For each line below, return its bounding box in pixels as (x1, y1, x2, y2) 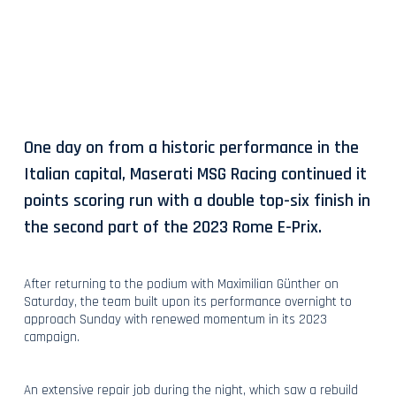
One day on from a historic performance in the (23, 135, 359, 159)
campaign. (23, 328, 80, 346)
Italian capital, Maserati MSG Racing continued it (23, 162, 367, 186)
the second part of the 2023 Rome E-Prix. (23, 215, 322, 239)
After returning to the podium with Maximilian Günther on (23, 275, 339, 293)
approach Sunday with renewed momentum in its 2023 (23, 310, 327, 328)
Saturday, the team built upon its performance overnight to (23, 293, 352, 310)
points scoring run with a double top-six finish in (23, 188, 370, 212)
